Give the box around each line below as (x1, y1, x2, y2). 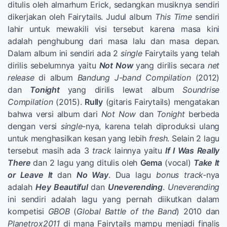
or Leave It (8, 169, 53, 180)
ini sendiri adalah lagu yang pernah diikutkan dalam (8, 194, 219, 204)
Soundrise (182, 84, 219, 95)
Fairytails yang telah (142, 48, 220, 58)
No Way (76, 169, 108, 180)
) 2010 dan (176, 206, 219, 216)
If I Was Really (165, 145, 220, 156)
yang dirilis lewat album (67, 84, 183, 95)
